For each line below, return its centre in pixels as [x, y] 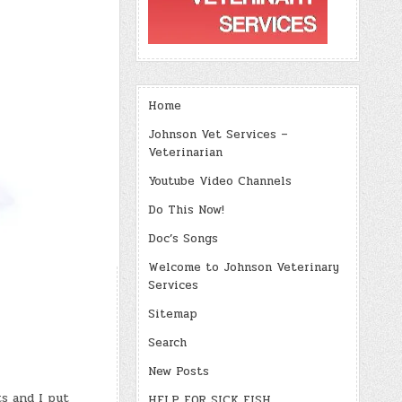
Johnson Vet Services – [218, 135]
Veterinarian [185, 153]
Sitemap [173, 314]
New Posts [179, 371]
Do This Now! [186, 210]
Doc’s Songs [183, 239]
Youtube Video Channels [220, 181]
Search [167, 343]
